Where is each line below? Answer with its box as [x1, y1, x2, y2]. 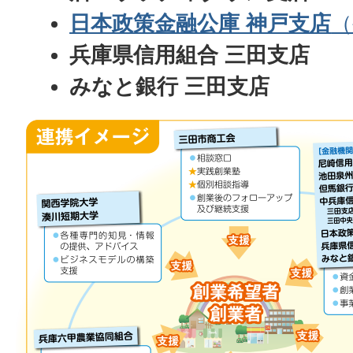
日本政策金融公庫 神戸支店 [69, 11, 332, 35]
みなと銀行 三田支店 [69, 74, 270, 98]
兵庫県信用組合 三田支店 [69, 43, 310, 67]
